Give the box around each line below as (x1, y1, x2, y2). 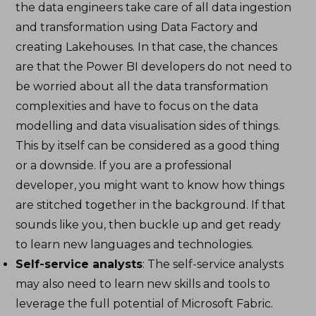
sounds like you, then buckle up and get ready (16, 218, 281, 232)
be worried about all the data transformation (16, 80, 269, 94)
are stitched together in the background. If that (16, 198, 286, 212)
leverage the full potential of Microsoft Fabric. (16, 297, 274, 311)
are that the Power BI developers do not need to (16, 60, 293, 74)
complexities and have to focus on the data (16, 99, 259, 114)
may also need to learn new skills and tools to (16, 277, 271, 291)
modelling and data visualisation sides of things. (16, 119, 281, 133)
